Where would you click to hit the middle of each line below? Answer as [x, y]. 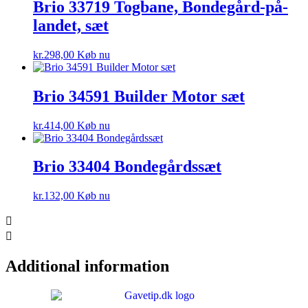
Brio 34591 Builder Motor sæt [139, 96]
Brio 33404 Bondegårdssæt [127, 167]
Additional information [87, 266]
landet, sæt [71, 25]
